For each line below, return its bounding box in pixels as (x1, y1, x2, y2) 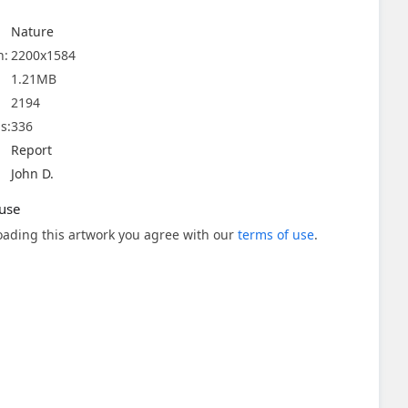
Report (11, 141, 52, 158)
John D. (11, 165, 54, 182)
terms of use (238, 226, 314, 243)
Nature (11, 23, 54, 40)
